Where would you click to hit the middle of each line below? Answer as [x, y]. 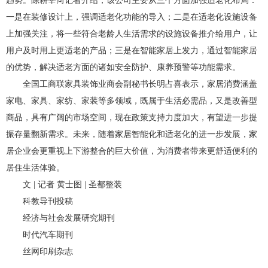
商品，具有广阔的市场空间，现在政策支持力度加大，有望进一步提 [132, 118]
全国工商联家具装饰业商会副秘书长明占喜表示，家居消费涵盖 [140, 84]
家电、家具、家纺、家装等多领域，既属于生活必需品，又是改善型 [132, 101]
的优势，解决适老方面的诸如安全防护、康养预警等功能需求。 [123, 67]
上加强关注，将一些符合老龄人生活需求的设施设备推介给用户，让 [132, 34]
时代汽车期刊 [48, 235]
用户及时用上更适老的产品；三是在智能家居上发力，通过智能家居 [132, 51]
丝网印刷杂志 [48, 252]
